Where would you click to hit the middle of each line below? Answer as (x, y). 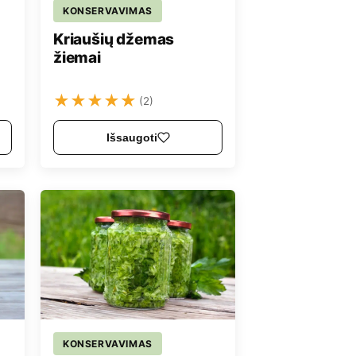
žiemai (77, 57)
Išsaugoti (132, 138)
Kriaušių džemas (114, 39)
